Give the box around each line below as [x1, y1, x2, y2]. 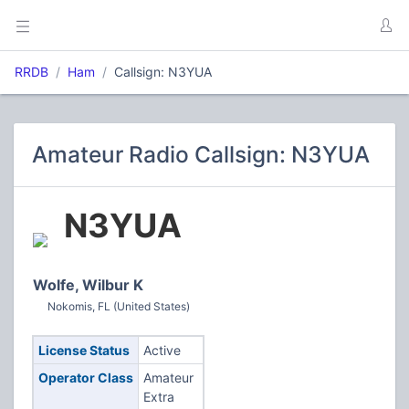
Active [142, 342, 181, 358]
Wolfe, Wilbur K [33, 276, 143, 294]
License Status [37, 342, 130, 358]
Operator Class [37, 370, 133, 385]
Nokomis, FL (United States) [47, 299, 190, 313]
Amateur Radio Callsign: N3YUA [32, 141, 370, 168]
